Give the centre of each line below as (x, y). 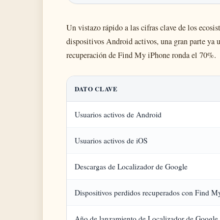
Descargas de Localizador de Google (131, 166)
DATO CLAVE (96, 89)
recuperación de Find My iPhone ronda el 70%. (141, 55)
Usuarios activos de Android (118, 114)
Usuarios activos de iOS (111, 140)
